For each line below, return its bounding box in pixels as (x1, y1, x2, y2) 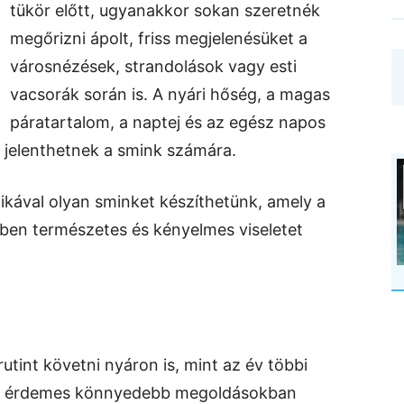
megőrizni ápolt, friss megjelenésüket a (10, 29, 308, 48)
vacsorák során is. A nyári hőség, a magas (10, 85, 330, 104)
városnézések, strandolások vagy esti (10, 57, 297, 76)
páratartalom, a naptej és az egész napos (10, 113, 326, 132)
